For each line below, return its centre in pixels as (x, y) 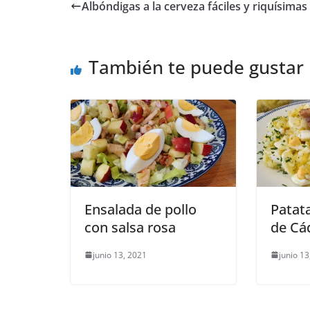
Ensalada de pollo (140, 209)
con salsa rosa (130, 227)
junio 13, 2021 (120, 255)
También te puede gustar (196, 67)
